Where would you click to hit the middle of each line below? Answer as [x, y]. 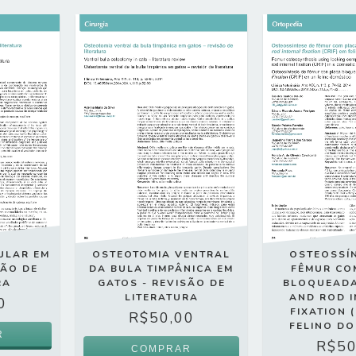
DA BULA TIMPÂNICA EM [162, 269]
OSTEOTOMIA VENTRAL [162, 255]
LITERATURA [161, 298]
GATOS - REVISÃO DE [161, 283]
